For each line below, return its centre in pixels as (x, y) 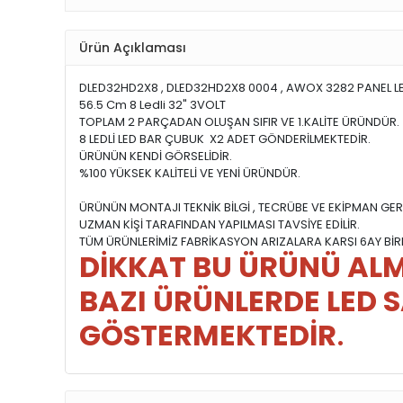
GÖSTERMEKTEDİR (208, 336)
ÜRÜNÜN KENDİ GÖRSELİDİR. (156, 157)
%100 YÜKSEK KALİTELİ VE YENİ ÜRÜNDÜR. (190, 174)
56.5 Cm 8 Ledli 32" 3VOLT (152, 105)
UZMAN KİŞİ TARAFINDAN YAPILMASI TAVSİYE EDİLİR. (219, 225)
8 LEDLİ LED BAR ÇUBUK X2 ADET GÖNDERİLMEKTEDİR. (226, 139)
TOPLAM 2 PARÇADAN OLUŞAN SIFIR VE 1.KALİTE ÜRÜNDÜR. (239, 122)
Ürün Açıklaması (133, 47)
